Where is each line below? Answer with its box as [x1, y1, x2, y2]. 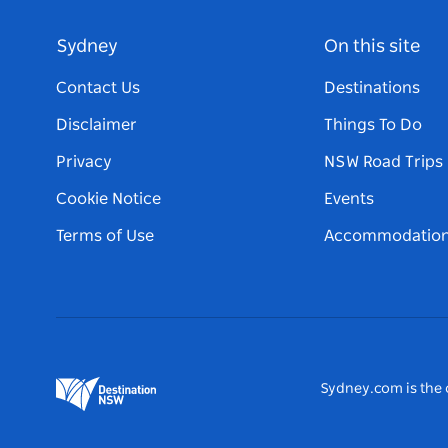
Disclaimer [56, 116, 137, 133]
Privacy [56, 153, 112, 170]
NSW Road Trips [324, 153, 443, 170]
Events [324, 190, 374, 207]
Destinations [324, 79, 420, 96]
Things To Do [324, 116, 422, 133]
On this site [324, 37, 420, 56]
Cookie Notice [56, 190, 161, 207]
